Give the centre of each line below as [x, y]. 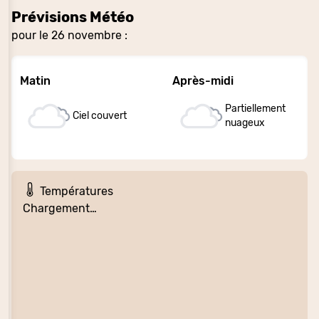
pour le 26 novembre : [69, 35]
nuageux [245, 122]
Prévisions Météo [73, 17]
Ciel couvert [100, 115]
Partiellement [256, 108]
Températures [75, 192]
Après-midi [203, 80]
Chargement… [60, 209]
